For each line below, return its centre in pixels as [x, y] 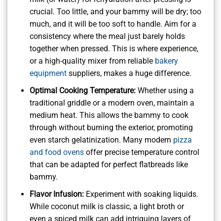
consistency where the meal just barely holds [107, 37]
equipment [48, 74]
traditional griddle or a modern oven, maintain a [112, 103]
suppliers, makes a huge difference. [129, 74]
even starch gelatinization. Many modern [101, 140]
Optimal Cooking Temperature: [82, 90]
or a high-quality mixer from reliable [92, 61]
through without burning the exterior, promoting [111, 127]
